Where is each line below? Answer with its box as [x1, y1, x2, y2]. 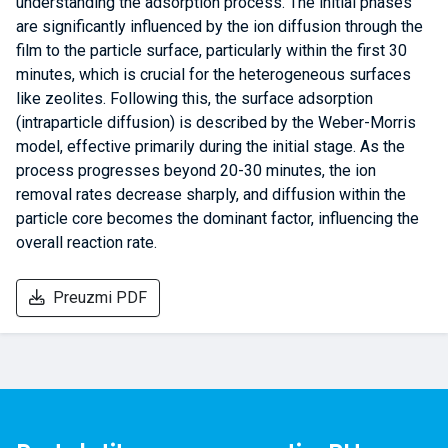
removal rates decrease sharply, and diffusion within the [16, 185, 406, 204]
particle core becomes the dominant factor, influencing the [16, 209, 419, 228]
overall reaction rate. [16, 233, 157, 252]
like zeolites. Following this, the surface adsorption [16, 89, 373, 108]
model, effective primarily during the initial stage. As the [16, 137, 405, 156]
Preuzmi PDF [53, 288, 147, 307]
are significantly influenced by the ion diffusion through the [16, 17, 423, 36]
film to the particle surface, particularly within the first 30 [16, 41, 407, 60]
